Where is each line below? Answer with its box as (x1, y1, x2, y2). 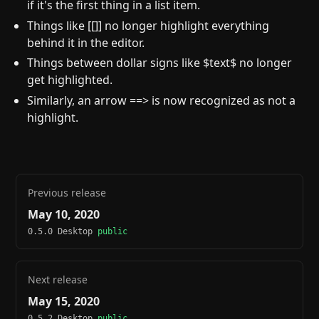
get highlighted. (27, 72, 113, 88)
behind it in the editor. (27, 34, 145, 51)
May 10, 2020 (28, 206, 100, 222)
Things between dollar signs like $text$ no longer (27, 55, 293, 71)
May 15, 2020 (28, 293, 100, 309)
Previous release (28, 185, 107, 199)
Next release (28, 272, 88, 286)
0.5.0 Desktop (28, 226, 98, 236)
